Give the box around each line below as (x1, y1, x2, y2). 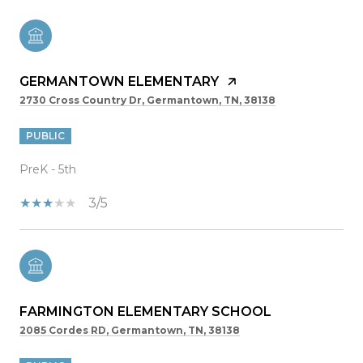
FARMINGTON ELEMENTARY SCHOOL (19, 303, 271, 319)
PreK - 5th (19, 161, 76, 177)
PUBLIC (26, 129, 65, 142)
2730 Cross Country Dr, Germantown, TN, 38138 (19, 93, 275, 106)
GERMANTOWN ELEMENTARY (19, 73, 219, 89)
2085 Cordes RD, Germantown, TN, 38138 (19, 323, 240, 336)
